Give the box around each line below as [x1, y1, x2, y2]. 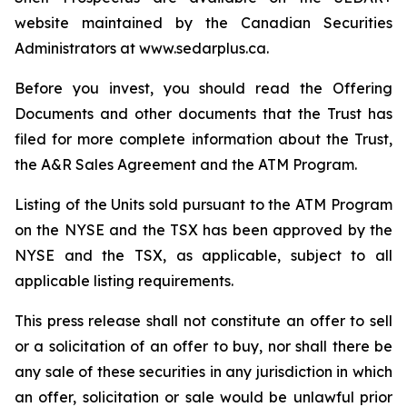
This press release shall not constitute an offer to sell [15, 312, 392, 330]
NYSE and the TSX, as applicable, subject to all [15, 246, 392, 264]
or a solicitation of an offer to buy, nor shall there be [15, 337, 392, 355]
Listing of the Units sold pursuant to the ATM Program [15, 195, 392, 213]
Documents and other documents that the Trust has [15, 104, 392, 123]
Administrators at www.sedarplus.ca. [15, 39, 269, 57]
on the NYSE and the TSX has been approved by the [15, 221, 392, 239]
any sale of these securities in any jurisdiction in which [15, 362, 392, 381]
